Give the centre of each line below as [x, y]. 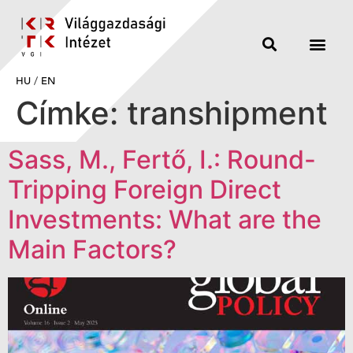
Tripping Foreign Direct [145, 189]
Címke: [71, 113]
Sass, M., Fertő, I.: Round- [162, 159]
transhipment [227, 113]
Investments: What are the [165, 219]
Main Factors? [92, 249]
